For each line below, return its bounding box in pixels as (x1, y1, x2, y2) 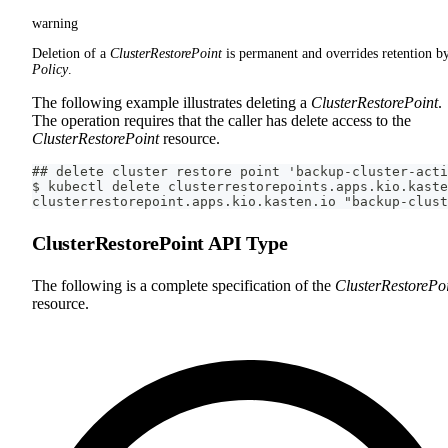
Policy (32, 62, 68, 78)
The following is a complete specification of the (32, 277, 335, 295)
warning (32, 16, 78, 32)
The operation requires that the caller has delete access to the (32, 112, 411, 130)
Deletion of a (32, 46, 110, 62)
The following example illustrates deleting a (32, 94, 311, 112)
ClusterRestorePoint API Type (32, 232, 288, 255)
